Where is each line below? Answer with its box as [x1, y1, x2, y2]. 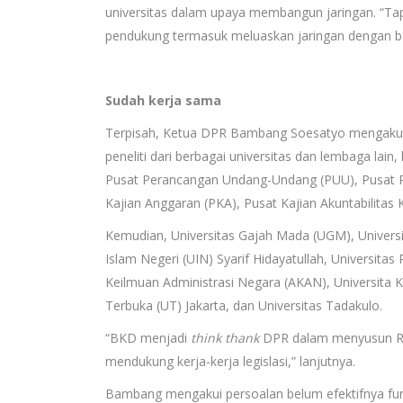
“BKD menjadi [105, 328, 191, 346]
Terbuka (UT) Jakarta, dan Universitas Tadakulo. [105, 296, 382, 314]
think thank [191, 328, 259, 346]
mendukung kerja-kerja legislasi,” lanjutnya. [105, 352, 355, 370]
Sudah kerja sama [105, 91, 225, 109]
